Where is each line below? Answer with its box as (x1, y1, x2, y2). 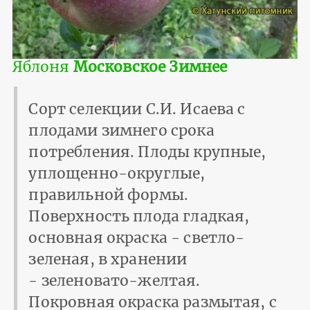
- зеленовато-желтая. (28, 271, 201, 291)
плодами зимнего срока (28, 121, 215, 140)
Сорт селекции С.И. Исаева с (28, 100, 246, 119)
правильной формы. (28, 185, 189, 205)
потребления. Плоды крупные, (28, 143, 266, 162)
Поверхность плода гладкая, (28, 207, 250, 226)
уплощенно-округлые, (28, 164, 206, 183)
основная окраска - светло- (28, 228, 245, 248)
